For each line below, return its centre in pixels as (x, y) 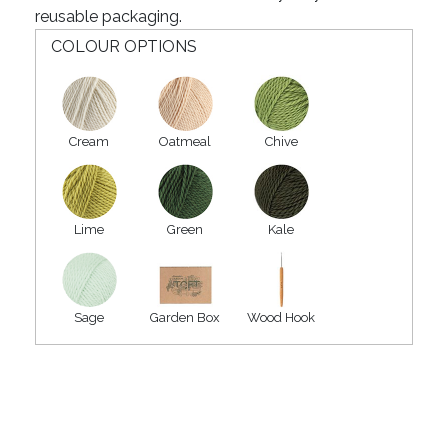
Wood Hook (281, 318)
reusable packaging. (108, 17)
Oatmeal (185, 142)
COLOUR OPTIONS (124, 47)
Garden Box (185, 318)
